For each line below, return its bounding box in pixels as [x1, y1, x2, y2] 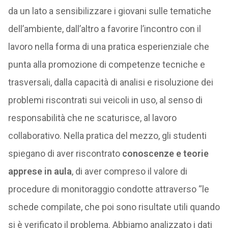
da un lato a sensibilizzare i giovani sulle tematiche [8, 6, 211, 16]
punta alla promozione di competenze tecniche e [8, 59, 205, 70]
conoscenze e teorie [122, 148, 209, 159]
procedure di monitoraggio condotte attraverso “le [8, 184, 209, 194]
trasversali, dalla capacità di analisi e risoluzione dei [8, 77, 213, 88]
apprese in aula [8, 166, 72, 177]
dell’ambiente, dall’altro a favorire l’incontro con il [8, 23, 201, 34]
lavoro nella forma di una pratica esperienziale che [8, 41, 209, 52]
